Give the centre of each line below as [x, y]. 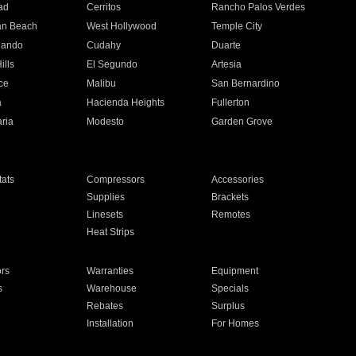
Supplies [105, 197]
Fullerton [231, 103]
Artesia [227, 64]
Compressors [115, 180]
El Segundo [112, 64]
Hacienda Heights [125, 103]
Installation [110, 323]
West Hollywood [121, 26]
